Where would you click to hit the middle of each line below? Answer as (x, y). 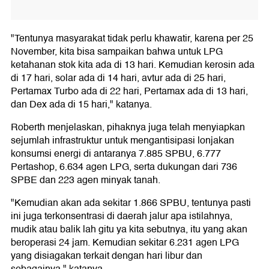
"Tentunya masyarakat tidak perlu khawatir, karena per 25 (132, 38)
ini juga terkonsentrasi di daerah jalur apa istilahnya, (122, 216)
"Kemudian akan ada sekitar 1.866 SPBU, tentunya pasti (131, 203)
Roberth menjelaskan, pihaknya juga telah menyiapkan (128, 127)
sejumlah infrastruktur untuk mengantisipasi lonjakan (122, 141)
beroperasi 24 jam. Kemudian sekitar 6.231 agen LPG (125, 243)
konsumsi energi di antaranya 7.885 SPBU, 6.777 (116, 154)
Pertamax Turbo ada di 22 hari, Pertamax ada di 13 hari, (129, 91)
